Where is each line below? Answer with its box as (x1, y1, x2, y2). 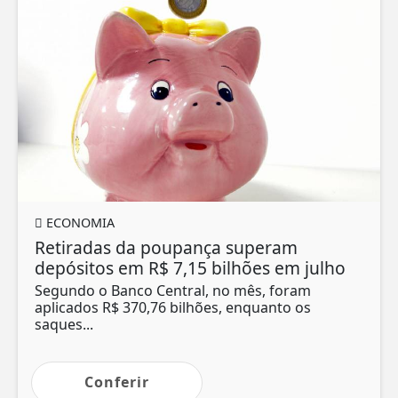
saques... (35, 314, 93, 334)
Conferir (84, 371, 149, 392)
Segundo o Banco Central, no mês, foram (35, 280, 311, 300)
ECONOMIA (43, 213, 115, 231)
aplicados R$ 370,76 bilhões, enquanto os (35, 297, 311, 317)
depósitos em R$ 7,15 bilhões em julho (35, 255, 346, 280)
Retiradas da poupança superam (35, 235, 298, 259)
